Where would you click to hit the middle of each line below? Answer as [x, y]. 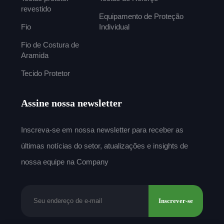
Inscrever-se [175, 200]
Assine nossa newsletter [71, 103]
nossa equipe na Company [64, 161]
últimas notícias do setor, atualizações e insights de [104, 145]
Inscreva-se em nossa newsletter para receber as [102, 129]
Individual [114, 26]
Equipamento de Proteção [141, 16]
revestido [36, 8]
